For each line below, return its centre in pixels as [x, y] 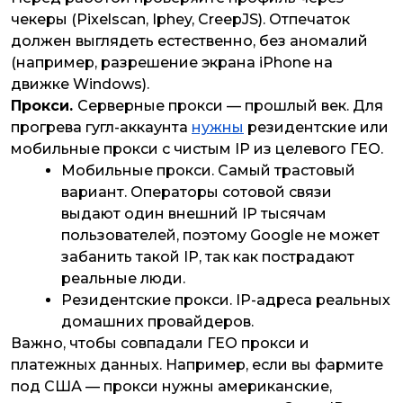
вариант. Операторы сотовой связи [197, 193]
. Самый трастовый [283, 171]
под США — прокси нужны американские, [171, 387]
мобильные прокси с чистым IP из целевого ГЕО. [199, 149]
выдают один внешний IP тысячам [194, 214]
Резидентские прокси [145, 300]
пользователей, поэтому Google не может [220, 236]
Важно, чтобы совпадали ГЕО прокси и [160, 344]
